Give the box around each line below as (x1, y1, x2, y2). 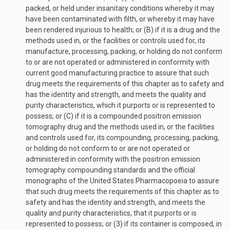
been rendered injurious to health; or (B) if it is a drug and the (26, 26, 220, 34)
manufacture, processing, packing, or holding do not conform (26, 47, 222, 55)
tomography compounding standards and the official (26, 166, 195, 174)
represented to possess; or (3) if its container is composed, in (26, 220, 222, 228)
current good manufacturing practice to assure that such (26, 69, 209, 77)
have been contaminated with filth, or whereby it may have (26, 15, 215, 23)
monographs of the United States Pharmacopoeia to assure (26, 177, 219, 185)
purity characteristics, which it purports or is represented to (26, 101, 215, 109)
